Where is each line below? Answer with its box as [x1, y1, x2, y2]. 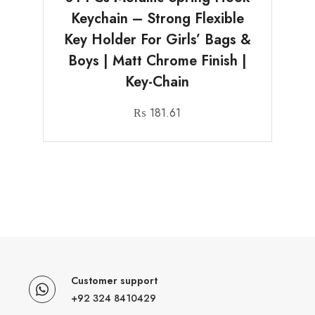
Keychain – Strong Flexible [70, 8, 244, 29]
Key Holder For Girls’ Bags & [63, 29, 251, 50]
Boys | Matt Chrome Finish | [67, 50, 247, 71]
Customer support [71, 274, 158, 288]
